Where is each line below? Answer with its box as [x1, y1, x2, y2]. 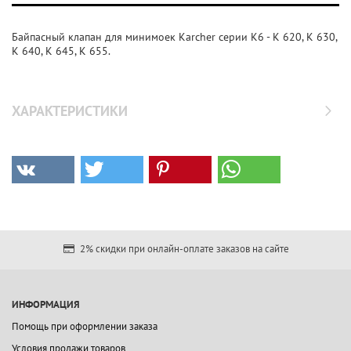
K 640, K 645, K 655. [12, 44, 110, 58]
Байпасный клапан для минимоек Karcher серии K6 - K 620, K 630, [12, 30, 337, 44]
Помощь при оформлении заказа [12, 320, 157, 333]
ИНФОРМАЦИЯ [12, 298, 80, 311]
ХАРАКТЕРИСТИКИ [12, 102, 128, 120]
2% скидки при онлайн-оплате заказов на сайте [77, 242, 289, 255]
